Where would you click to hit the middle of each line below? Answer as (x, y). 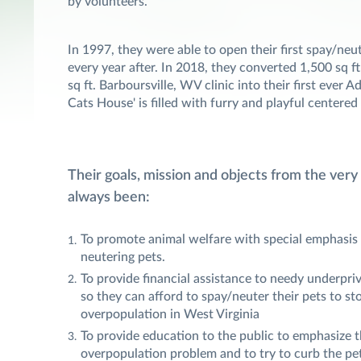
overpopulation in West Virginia (170, 315)
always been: (109, 198)
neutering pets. (123, 257)
